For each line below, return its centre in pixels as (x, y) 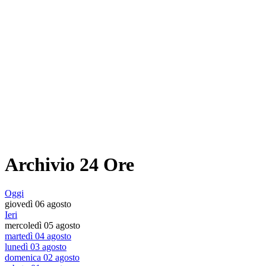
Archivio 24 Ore (69, 164)
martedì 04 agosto (38, 236)
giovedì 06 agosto (38, 204)
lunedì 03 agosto (36, 247)
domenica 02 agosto (42, 258)
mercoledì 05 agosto (42, 226)
